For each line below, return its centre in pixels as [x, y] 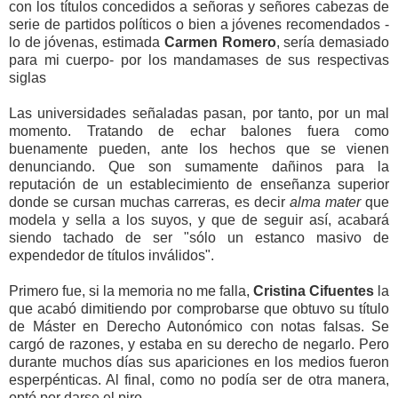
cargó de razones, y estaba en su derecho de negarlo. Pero [199, 344]
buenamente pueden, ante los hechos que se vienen [199, 148]
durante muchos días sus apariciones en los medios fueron [199, 362]
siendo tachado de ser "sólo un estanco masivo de [199, 237]
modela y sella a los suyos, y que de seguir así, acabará [199, 219]
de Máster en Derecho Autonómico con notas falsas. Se [199, 326]
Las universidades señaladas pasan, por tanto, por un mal [199, 113]
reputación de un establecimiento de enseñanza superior [199, 184]
